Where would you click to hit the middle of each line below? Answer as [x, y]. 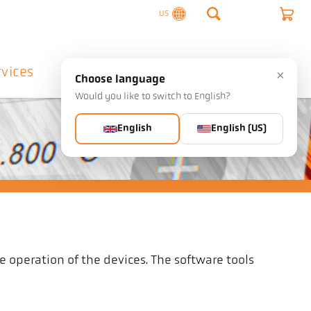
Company [99, 73]
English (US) [238, 129]
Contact [183, 73]
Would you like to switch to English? [153, 97]
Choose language [120, 80]
